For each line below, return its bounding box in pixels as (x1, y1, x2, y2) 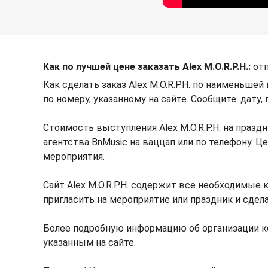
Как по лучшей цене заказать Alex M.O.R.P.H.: (43, 61, 251, 73)
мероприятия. (43, 151, 105, 163)
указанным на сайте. (43, 237, 136, 249)
